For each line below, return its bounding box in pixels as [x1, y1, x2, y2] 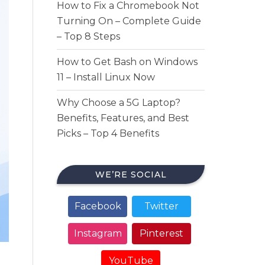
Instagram [73, 228, 122, 239]
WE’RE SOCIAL [95, 169, 167, 180]
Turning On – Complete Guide [57, 15, 201, 27]
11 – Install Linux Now [57, 72, 155, 83]
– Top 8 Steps [57, 31, 120, 42]
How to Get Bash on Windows [57, 56, 198, 67]
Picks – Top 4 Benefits [57, 128, 159, 139]
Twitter [144, 201, 179, 212]
